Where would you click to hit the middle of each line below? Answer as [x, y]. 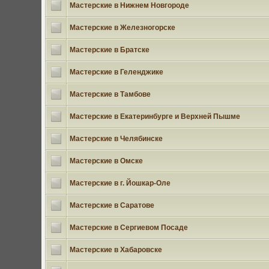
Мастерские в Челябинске [116, 139]
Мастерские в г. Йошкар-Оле [120, 183]
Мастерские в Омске [106, 161]
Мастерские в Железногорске [122, 28]
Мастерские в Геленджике [116, 72]
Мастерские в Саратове [112, 205]
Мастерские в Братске [109, 50]
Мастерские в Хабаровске [116, 250]
